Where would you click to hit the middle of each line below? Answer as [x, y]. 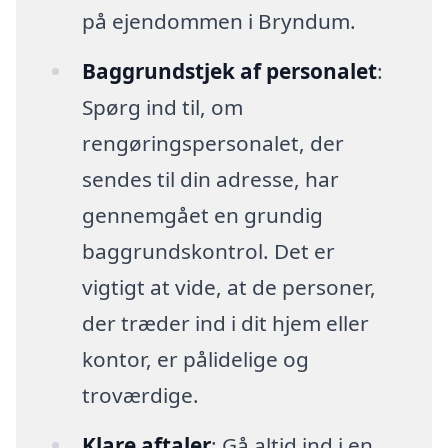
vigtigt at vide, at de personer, [228, 287]
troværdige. [140, 395]
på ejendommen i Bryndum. [218, 21]
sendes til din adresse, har [210, 179]
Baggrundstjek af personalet [229, 71]
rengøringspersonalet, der [212, 143]
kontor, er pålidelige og [195, 359]
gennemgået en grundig [202, 215]
